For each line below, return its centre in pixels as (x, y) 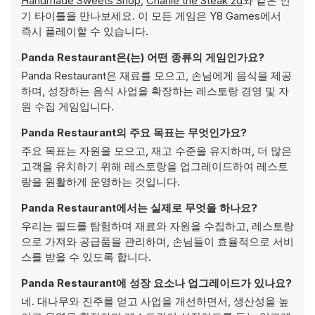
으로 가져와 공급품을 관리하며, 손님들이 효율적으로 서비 (157, 242)
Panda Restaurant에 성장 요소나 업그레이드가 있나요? (156, 283)
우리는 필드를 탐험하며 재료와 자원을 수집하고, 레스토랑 (157, 226)
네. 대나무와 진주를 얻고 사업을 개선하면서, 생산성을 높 (155, 301)
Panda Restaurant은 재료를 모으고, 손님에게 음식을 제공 (156, 76)
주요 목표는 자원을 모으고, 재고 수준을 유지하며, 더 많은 (156, 151)
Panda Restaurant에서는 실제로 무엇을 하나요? (139, 208)
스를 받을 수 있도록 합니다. (86, 257)
